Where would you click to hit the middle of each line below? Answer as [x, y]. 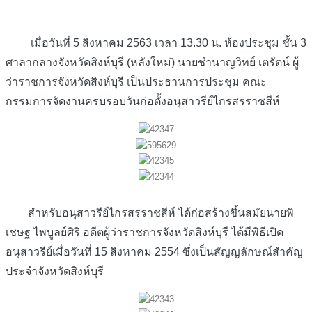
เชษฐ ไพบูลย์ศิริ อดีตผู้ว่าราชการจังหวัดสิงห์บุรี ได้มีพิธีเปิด [145, 232]
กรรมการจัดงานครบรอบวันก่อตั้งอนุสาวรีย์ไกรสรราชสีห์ [143, 101]
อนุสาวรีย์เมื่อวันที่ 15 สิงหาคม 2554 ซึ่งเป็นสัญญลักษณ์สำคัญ [154, 251]
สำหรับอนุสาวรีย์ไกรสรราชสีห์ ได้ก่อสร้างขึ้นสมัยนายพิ [150, 212]
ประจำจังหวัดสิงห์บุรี [55, 271]
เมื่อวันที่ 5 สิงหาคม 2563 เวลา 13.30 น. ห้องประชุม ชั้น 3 [156, 42]
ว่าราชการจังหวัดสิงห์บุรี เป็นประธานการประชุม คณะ [136, 81]
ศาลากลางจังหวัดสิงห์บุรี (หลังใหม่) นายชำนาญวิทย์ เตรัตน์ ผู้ [152, 62]
